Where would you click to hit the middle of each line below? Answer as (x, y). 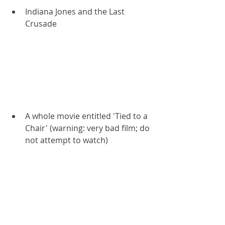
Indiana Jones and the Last (76, 12)
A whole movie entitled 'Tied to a (87, 116)
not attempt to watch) (67, 140)
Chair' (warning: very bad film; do (88, 128)
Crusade (41, 24)
